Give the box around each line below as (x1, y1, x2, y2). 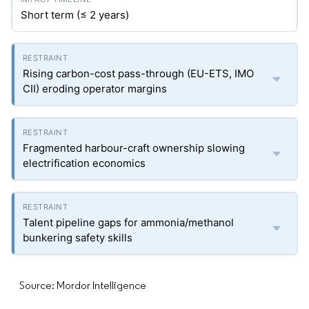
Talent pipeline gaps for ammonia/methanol (23, 216, 234, 229)
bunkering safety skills (23, 231, 132, 244)
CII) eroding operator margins (23, 82, 167, 95)
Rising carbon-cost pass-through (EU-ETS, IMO (23, 67, 254, 80)
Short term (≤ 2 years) (21, 8, 129, 21)
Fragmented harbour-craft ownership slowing (23, 141, 245, 154)
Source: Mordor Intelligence (19, 279, 146, 292)
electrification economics (23, 157, 146, 170)
